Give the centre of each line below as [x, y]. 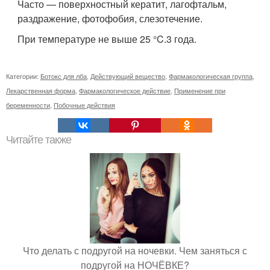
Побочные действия [84, 105]
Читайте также [39, 140]
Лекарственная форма [41, 91]
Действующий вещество [128, 76]
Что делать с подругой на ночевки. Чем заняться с [135, 251]
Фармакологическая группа [211, 76]
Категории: [23, 76]
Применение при [200, 91]
